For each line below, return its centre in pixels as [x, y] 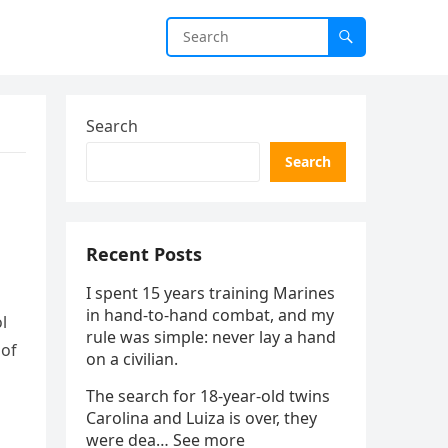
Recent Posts [144, 254]
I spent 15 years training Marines [210, 293]
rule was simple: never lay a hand [211, 337]
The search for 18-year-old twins [208, 396]
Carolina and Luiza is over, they [201, 418]
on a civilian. [132, 359]
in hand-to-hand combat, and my [210, 315]
